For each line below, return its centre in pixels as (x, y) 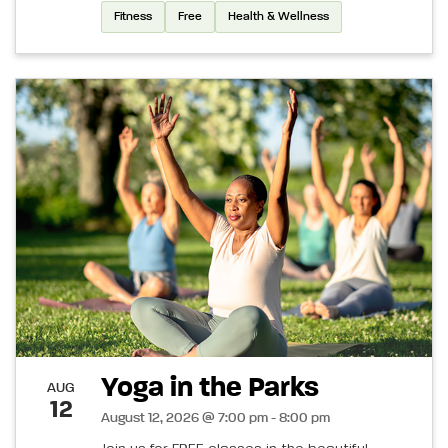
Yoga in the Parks (210, 387)
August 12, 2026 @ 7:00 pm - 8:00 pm (215, 417)
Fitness (133, 17)
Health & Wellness (278, 17)
